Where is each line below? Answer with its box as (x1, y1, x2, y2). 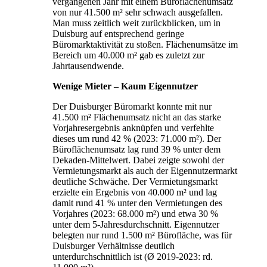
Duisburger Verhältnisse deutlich (52, 240, 175, 251)
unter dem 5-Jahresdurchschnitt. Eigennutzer (52, 219, 219, 229)
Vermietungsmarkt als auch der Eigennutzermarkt (52, 165, 237, 176)
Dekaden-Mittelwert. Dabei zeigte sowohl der (52, 154, 224, 165)
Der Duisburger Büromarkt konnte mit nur (52, 101, 212, 111)
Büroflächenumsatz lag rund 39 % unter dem (52, 144, 221, 154)
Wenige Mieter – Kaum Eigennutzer (52, 80, 198, 91)
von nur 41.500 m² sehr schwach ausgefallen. (52, 7, 223, 17)
